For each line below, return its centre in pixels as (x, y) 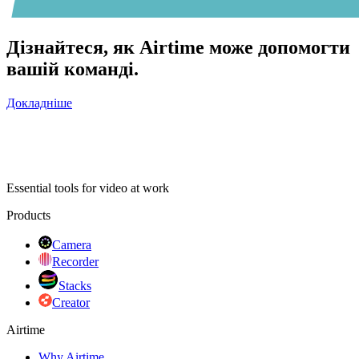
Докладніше (39, 103)
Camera (72, 244)
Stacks (75, 285)
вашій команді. (73, 69)
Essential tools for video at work (88, 188)
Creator (71, 302)
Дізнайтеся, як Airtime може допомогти (178, 47)
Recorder (75, 261)
